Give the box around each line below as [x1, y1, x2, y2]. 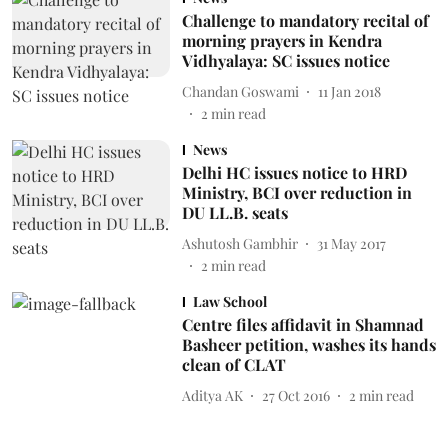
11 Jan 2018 [317, 81, 381, 101]
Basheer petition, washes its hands [181, 334, 436, 355]
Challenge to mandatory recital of [181, 10, 429, 31]
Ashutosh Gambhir [181, 233, 298, 253]
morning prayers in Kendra [181, 30, 382, 51]
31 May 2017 [316, 233, 386, 253]
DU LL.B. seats [181, 202, 288, 223]
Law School [192, 292, 267, 311]
